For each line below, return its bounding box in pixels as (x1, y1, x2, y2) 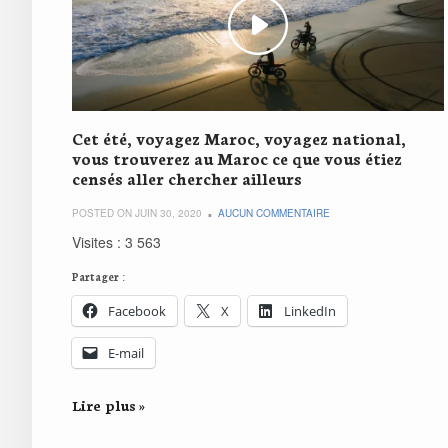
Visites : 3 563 (72, 231, 161, 252)
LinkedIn (284, 301, 336, 320)
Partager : (72, 268, 125, 284)
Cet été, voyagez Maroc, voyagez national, (72, 125, 406, 149)
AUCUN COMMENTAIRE (218, 205, 330, 220)
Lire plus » (72, 394, 145, 415)
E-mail (108, 343, 144, 362)
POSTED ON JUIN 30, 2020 (72, 205, 202, 220)
